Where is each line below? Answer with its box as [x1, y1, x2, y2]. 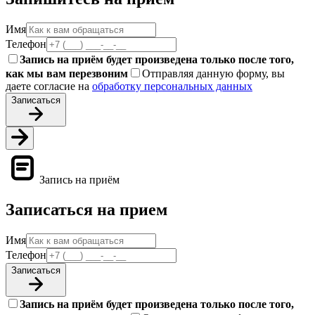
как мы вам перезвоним [6, 67, 128, 80]
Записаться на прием [6, 200, 167, 219]
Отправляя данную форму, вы [142, 67, 285, 80]
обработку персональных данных [92, 80, 252, 93]
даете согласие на [6, 80, 92, 93]
